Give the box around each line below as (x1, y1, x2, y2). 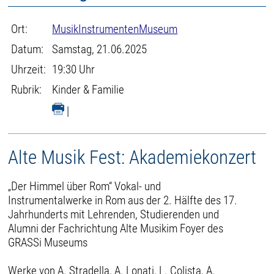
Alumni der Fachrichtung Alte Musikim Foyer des (8, 221, 224, 235)
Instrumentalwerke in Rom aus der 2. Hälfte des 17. (8, 193, 238, 207)
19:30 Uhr (52, 62, 95, 76)
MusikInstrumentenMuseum (52, 22, 178, 36)
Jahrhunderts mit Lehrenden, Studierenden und (8, 207, 220, 221)
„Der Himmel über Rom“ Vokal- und (8, 179, 161, 193)
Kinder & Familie (52, 83, 125, 97)
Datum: (11, 42, 44, 56)
